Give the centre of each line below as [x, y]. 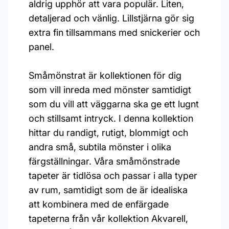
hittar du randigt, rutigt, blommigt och [108, 133]
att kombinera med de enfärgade [99, 204]
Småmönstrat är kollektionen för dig [105, 75]
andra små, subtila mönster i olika [100, 147]
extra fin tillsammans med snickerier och [114, 32]
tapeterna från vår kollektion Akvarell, [108, 219]
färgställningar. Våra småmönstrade [104, 161]
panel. [41, 47]
